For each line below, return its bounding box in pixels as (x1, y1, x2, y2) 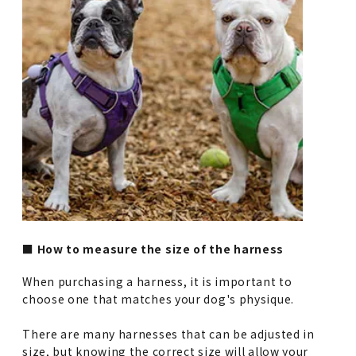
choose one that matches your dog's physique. (22, 290, 294, 307)
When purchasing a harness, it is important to (22, 273, 292, 289)
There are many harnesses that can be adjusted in (22, 325, 315, 342)
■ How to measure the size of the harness (22, 240, 284, 257)
